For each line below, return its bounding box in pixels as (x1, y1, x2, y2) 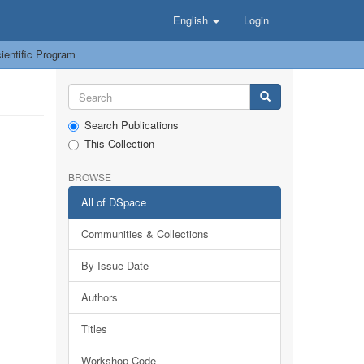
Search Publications (84, 117, 179, 132)
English (173, 12, 211, 28)
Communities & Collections (80, 226, 209, 241)
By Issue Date (80, 258, 149, 273)
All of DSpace (80, 194, 146, 210)
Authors (80, 289, 118, 305)
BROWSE (67, 170, 111, 184)
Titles (80, 321, 107, 336)
